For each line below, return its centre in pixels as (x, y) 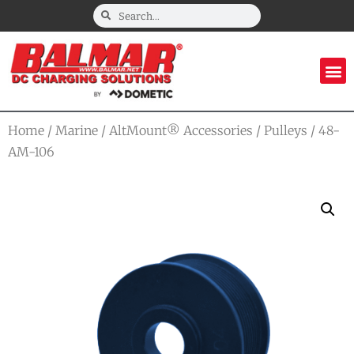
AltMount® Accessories (181, 130)
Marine (77, 130)
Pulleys (286, 130)
